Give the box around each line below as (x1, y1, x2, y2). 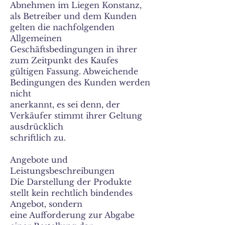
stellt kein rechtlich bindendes (10, 188, 133, 198)
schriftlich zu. (10, 133, 66, 143)
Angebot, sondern (10, 199, 82, 209)
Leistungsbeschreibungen (10, 166, 115, 176)
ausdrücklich (10, 122, 63, 132)
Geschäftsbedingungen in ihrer (10, 44, 137, 54)
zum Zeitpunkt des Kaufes (10, 55, 118, 65)
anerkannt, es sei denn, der (10, 99, 120, 109)
